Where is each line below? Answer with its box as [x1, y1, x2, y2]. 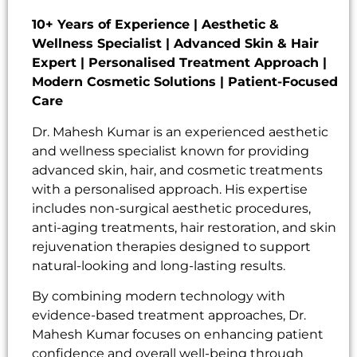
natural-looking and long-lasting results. [32, 257, 285, 273]
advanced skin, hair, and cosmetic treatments [32, 162, 323, 178]
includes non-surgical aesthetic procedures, [32, 200, 311, 216]
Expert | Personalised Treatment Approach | [32, 55, 327, 71]
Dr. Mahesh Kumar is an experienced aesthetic [32, 124, 328, 139]
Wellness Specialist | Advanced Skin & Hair [32, 36, 319, 52]
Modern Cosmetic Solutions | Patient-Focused [32, 74, 338, 90]
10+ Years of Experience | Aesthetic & [32, 17, 279, 33]
